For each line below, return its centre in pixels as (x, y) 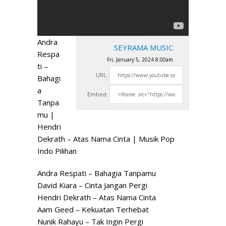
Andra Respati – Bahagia (80, 173)
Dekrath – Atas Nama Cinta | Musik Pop (106, 139)
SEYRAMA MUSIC (144, 48)
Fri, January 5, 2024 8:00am (140, 60)
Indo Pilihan (57, 151)
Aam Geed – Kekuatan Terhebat (93, 210)
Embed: (98, 94)
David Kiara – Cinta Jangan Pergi (92, 185)
